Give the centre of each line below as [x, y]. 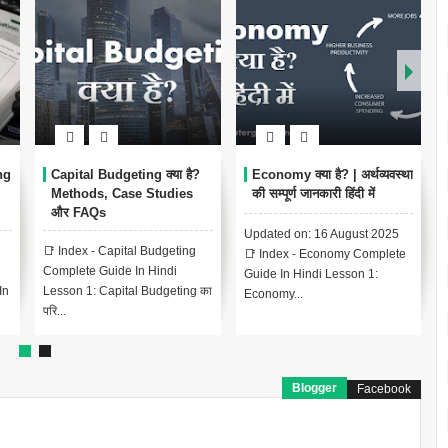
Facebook [384, 389]
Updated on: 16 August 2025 [321, 234]
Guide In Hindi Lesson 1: [310, 274]
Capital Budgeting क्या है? [125, 175]
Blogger [315, 388]
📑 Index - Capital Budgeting [119, 251]
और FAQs [78, 213]
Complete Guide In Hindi [110, 271]
